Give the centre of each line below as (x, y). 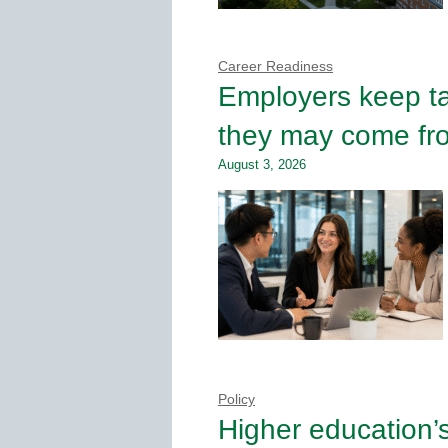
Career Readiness (275, 66)
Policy (236, 399)
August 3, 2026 (262, 164)
